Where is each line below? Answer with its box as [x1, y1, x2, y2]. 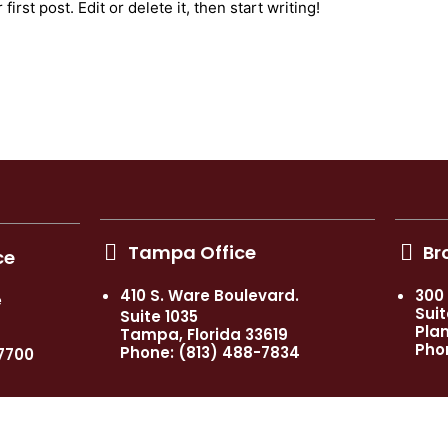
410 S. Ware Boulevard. [119, 285, 299, 307]
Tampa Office [127, 240, 256, 266]
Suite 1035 [119, 306, 198, 328]
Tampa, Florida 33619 [119, 324, 288, 346]
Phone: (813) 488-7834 [119, 342, 300, 364]
